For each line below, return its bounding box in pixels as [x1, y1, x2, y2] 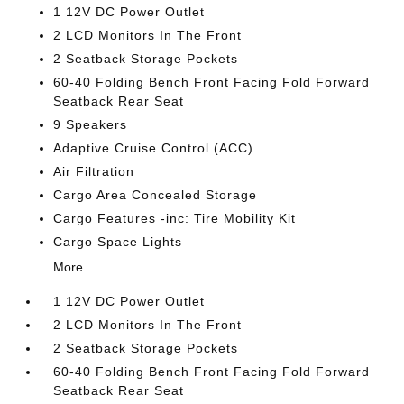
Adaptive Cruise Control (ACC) [53, 141, 254, 155]
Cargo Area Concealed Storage [53, 188, 258, 202]
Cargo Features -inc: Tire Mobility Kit [53, 211, 297, 225]
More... [53, 260, 95, 274]
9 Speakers [53, 117, 128, 132]
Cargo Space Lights [53, 234, 183, 249]
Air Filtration [53, 164, 135, 179]
